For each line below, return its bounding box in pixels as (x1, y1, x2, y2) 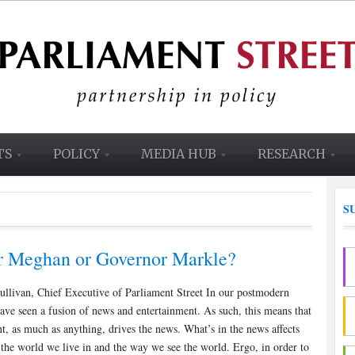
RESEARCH (258, 146, 326, 162)
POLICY (53, 146, 100, 162)
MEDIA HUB (141, 146, 216, 162)
